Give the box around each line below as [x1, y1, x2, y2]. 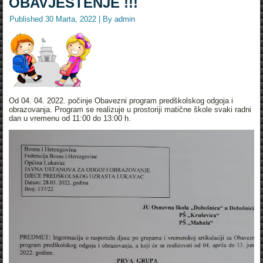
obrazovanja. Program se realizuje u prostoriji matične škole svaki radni [9, 105, 252, 114]
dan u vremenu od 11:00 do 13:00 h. [9, 114, 131, 123]
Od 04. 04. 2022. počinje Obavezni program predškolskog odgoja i [9, 96, 234, 106]
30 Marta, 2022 [45, 14, 97, 23]
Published [9, 14, 43, 23]
